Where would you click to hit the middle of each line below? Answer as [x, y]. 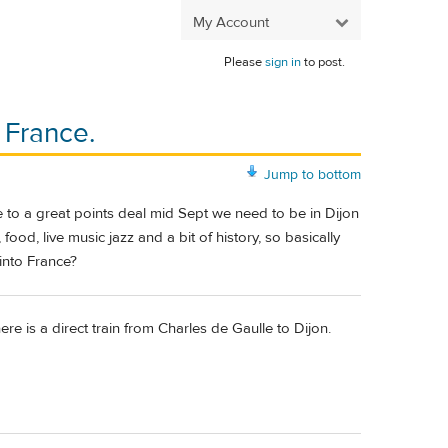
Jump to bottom [312, 174]
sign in [283, 62]
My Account [231, 22]
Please [244, 62]
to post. [323, 62]
